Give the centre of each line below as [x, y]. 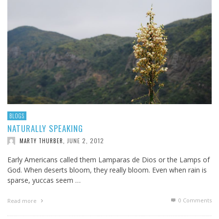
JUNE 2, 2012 [86, 141]
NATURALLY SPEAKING [45, 129]
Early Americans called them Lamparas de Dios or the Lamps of [109, 160]
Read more [23, 201]
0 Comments [194, 200]
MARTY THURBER [41, 141]
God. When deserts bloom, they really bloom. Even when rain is [107, 170]
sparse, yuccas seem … [44, 180]
